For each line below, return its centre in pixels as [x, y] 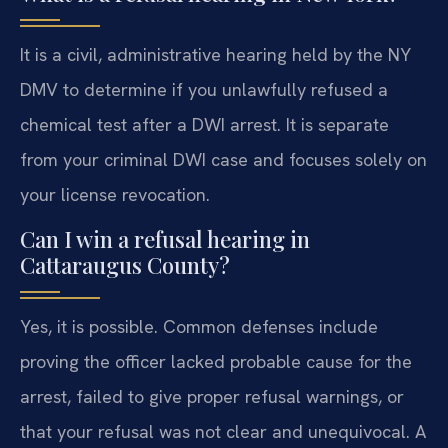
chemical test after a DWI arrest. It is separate [204, 124]
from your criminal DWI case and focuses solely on [223, 159]
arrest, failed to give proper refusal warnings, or [212, 397]
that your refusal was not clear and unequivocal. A [223, 432]
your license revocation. [115, 194]
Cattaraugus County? [125, 265]
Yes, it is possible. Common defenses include [199, 327]
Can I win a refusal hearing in [165, 239]
